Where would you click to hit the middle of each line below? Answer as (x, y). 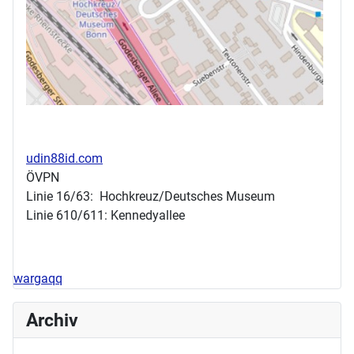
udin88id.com (64, 158)
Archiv (52, 320)
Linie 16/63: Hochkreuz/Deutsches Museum (151, 196)
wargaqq (38, 278)
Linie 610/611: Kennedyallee (105, 215)
